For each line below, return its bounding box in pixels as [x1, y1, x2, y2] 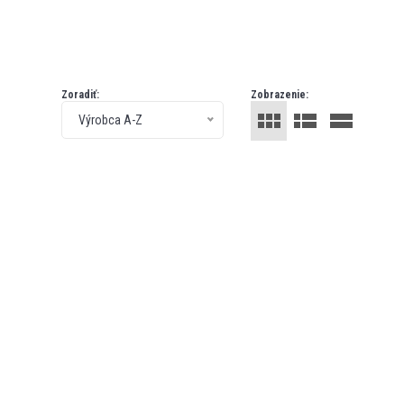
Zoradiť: [61, 88, 99, 101]
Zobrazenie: [251, 88, 308, 101]
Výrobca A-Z [78, 113, 142, 127]
